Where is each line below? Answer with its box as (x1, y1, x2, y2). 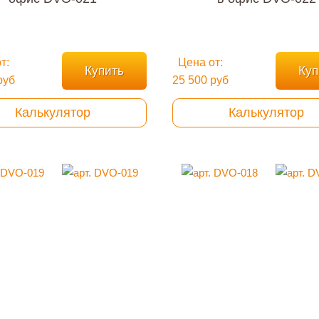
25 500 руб (172, 73, 229, 86)
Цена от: (178, 56, 223, 68)
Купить (85, 64, 124, 78)
